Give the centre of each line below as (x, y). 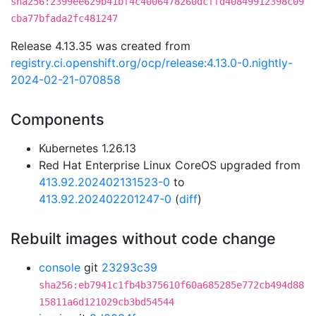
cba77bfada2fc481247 (64, 18)
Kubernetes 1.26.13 (87, 148)
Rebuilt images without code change (143, 238)
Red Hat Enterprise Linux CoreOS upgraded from (170, 165)
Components (57, 119)
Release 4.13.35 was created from (101, 46)
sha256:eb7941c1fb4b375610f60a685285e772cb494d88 (171, 285)
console (60, 267)
